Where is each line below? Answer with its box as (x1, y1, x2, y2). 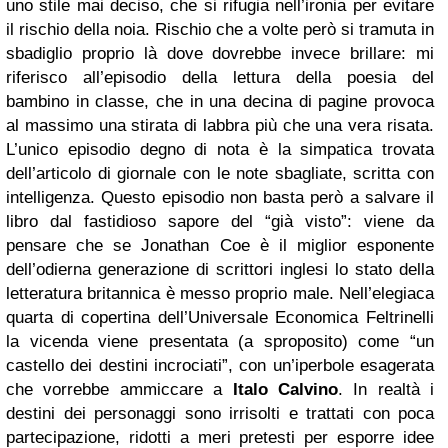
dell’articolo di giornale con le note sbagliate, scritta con (6, 164, 434, 183)
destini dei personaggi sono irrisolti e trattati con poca (6, 404, 434, 423)
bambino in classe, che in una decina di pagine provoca (6, 92, 434, 111)
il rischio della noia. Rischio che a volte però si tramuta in (6, 20, 434, 39)
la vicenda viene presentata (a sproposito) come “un (6, 332, 434, 351)
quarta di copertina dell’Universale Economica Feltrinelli (6, 308, 434, 327)
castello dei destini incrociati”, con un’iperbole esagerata (6, 356, 434, 375)
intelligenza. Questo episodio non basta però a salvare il (6, 188, 434, 207)
